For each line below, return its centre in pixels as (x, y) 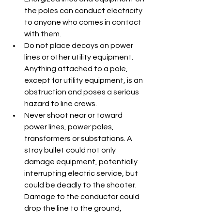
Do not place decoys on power (79, 46)
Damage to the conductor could (83, 197)
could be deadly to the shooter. (81, 185)
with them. (43, 34)
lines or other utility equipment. (79, 57)
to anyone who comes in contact (84, 23)
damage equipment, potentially (82, 162)
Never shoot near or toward (74, 116)
